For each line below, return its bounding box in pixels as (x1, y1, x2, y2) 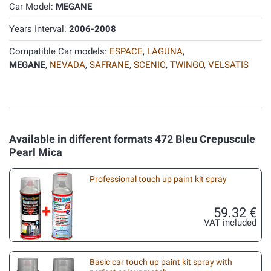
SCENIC (134, 59, 166, 70)
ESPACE (109, 46, 143, 57)
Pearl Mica (9, 146, 62, 158)
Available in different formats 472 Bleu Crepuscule (9, 132, 255, 145)
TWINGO (170, 59, 204, 70)
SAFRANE (90, 59, 129, 70)
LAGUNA (147, 46, 183, 57)
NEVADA (50, 59, 85, 70)
